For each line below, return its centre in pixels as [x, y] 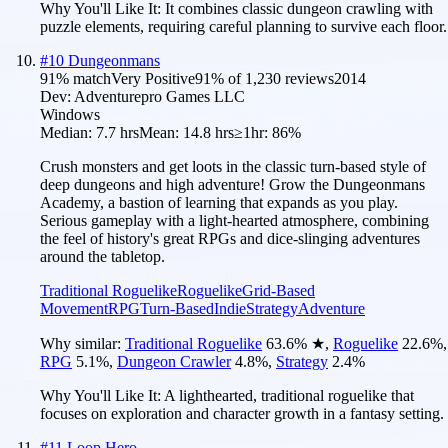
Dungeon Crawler [174, 361]
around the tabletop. [102, 256]
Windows [70, 114]
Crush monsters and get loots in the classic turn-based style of [233, 166]
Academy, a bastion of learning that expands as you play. [219, 202]
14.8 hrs [208, 132]
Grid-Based [278, 290]
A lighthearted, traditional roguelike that [289, 395]
